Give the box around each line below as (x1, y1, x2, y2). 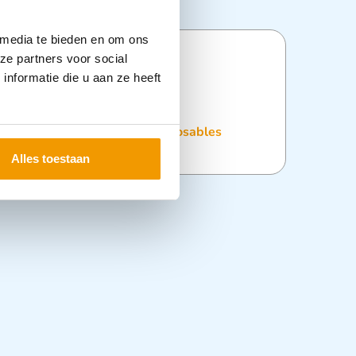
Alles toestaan (11, 152, 90, 166)
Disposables (149, 123, 222, 141)
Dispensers (76, 123, 143, 141)
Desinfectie (3, 123, 71, 141)
